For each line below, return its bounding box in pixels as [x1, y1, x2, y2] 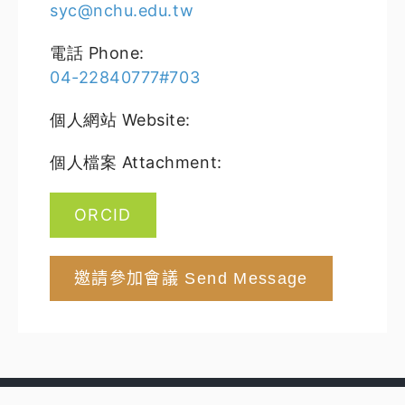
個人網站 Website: [50, 109, 192, 129]
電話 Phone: [50, 42, 145, 62]
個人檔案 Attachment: [50, 152, 222, 172]
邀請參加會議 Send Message [74, 268, 308, 287]
